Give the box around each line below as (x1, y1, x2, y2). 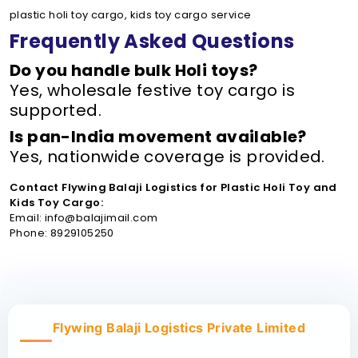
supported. (10, 99, 102, 121)
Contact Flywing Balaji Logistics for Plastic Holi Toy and (10, 180, 337, 195)
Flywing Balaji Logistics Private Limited (53, 320, 305, 336)
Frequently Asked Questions (10, 28, 295, 54)
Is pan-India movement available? (10, 125, 307, 148)
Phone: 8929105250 (10, 225, 114, 241)
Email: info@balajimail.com (10, 210, 158, 225)
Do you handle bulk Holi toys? (10, 59, 258, 82)
